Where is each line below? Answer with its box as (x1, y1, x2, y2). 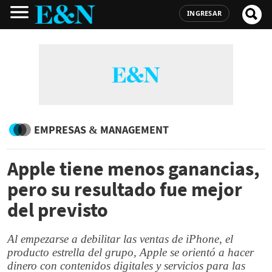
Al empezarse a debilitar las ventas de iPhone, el (7, 233, 233, 245)
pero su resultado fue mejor (7, 177, 242, 202)
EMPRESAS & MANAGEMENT (34, 123, 169, 137)
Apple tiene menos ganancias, (7, 157, 260, 181)
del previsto (7, 198, 108, 222)
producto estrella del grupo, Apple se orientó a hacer (7, 246, 254, 259)
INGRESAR (187, 8, 222, 18)
